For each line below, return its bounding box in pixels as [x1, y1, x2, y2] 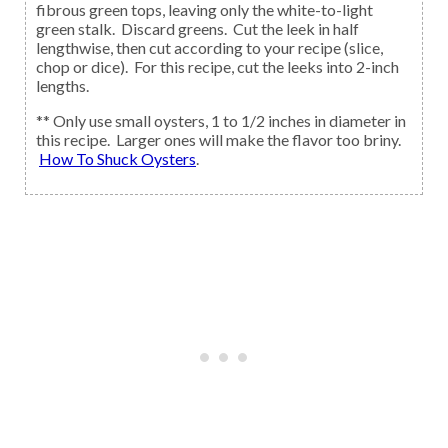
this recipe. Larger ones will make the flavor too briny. [36, 130, 401, 150]
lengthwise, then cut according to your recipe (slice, [36, 38, 383, 58]
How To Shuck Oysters [52, 149, 196, 169]
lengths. [36, 76, 89, 96]
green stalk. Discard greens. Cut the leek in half [36, 19, 359, 39]
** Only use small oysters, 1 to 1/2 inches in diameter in [36, 111, 406, 131]
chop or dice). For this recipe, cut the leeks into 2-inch [36, 57, 399, 77]
